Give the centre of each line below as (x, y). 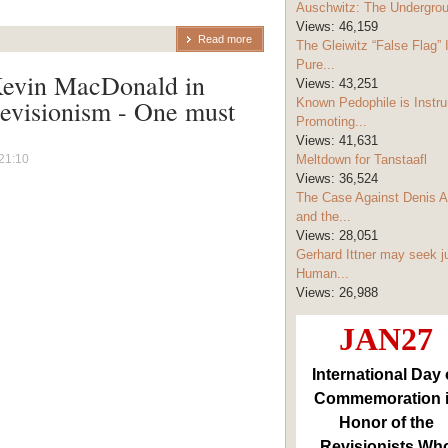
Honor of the (386, 423)
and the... (323, 217)
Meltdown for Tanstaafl (361, 160)
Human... (322, 274)
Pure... (315, 65)
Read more (225, 38)
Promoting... (331, 122)
